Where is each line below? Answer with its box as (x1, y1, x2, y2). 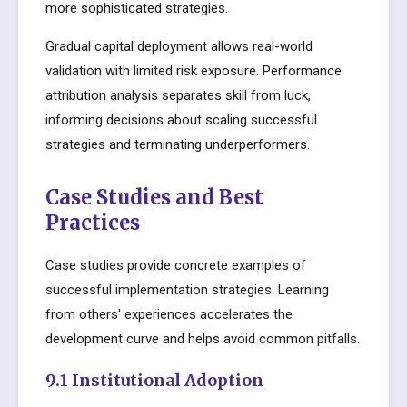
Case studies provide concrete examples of (45, 257, 306, 273)
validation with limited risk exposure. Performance (45, 63, 342, 79)
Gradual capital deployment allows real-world (45, 38, 313, 55)
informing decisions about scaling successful (45, 112, 317, 128)
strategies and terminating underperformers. (45, 136, 310, 153)
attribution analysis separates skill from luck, (45, 87, 311, 104)
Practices (45, 210, 140, 235)
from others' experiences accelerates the (45, 306, 293, 323)
